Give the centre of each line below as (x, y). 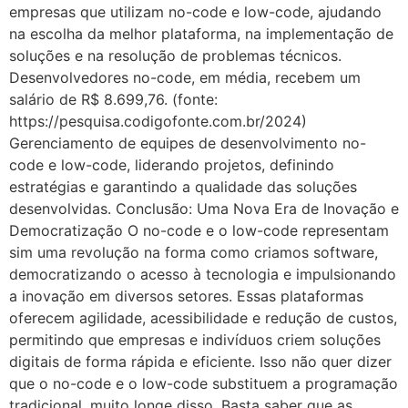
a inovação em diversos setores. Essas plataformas (186, 296)
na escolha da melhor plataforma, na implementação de (201, 33)
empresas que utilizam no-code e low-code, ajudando (195, 11)
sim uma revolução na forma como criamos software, (194, 252)
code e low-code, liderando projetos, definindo (172, 164)
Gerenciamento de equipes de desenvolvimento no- (188, 143)
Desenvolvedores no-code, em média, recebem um (185, 77)
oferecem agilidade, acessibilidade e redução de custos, (203, 317)
